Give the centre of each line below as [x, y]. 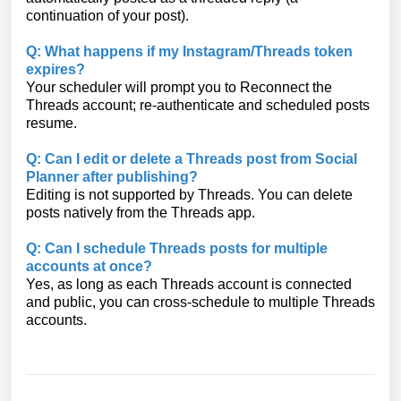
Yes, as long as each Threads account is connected [189, 285]
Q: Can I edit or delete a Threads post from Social [192, 159]
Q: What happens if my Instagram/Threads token [189, 52]
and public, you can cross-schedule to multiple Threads [200, 303]
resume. [51, 124]
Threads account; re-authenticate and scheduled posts [198, 106]
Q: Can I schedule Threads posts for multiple [177, 249]
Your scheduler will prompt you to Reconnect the [179, 88]
